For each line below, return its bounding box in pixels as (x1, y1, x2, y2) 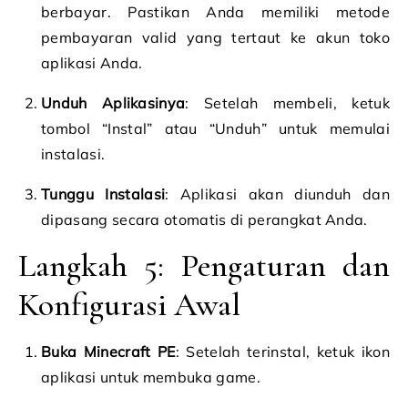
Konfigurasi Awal (18, 285, 240, 324)
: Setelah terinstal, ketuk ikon (175, 342, 390, 361)
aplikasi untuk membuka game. (41, 368, 260, 386)
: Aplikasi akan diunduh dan (165, 185, 390, 203)
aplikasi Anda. (41, 54, 143, 72)
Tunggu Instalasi (41, 185, 166, 203)
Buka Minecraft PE (41, 342, 176, 361)
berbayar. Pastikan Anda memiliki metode (41, 3, 390, 21)
